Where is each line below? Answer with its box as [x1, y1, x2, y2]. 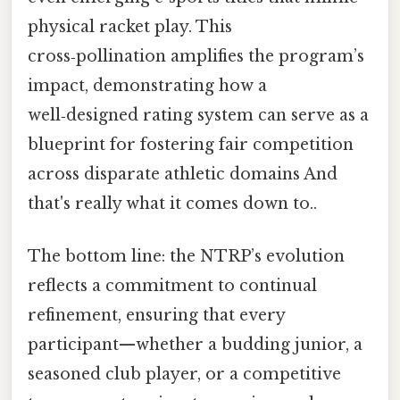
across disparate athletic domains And [28, 163, 337, 184]
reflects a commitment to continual [28, 275, 317, 296]
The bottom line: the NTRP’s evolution [28, 246, 345, 266]
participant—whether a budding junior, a [28, 334, 362, 354]
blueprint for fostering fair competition [28, 134, 354, 154]
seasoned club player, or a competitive [28, 363, 341, 384]
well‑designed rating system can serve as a [28, 104, 369, 125]
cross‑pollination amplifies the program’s [28, 46, 364, 66]
